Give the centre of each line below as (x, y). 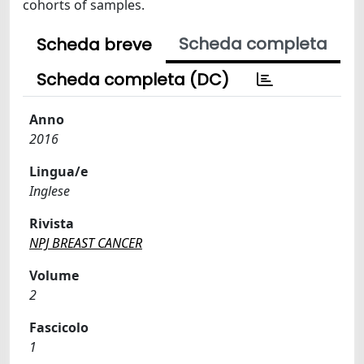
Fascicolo (59, 327)
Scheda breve (94, 45)
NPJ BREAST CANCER (86, 243)
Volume (54, 275)
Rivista (52, 223)
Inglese (50, 191)
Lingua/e (58, 171)
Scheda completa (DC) (133, 80)
